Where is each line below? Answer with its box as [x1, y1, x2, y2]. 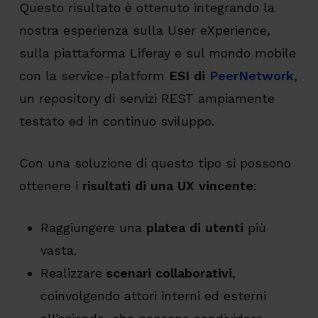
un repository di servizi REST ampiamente [18, 91, 275, 106]
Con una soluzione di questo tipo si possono [18, 155, 291, 171]
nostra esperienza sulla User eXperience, [18, 23, 270, 38]
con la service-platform [18, 68, 169, 84]
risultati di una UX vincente [82, 178, 253, 194]
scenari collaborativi [106, 265, 232, 281]
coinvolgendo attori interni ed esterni [40, 288, 266, 304]
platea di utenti [146, 220, 243, 236]
